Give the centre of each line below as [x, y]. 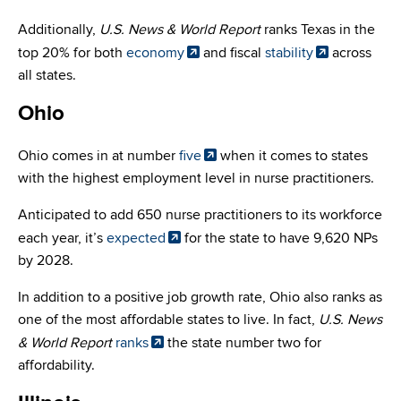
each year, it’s [62, 239]
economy [155, 53]
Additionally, [59, 30]
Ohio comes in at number [98, 156]
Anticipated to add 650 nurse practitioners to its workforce [200, 215]
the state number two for [243, 343]
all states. [47, 76]
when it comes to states [292, 156]
